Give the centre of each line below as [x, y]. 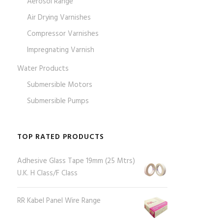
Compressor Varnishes [63, 34]
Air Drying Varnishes [59, 17]
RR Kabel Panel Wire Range [59, 201]
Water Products [43, 69]
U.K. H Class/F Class [48, 173]
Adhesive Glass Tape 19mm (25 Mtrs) [76, 161]
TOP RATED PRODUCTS [61, 137]
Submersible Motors [60, 85]
